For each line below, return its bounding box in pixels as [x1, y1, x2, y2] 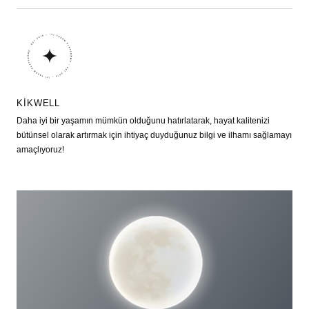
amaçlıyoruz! [17, 144, 64, 154]
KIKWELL [17, 98, 61, 109]
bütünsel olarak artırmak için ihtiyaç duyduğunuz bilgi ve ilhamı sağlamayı [17, 130, 292, 140]
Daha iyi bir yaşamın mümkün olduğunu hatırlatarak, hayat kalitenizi [17, 115, 270, 126]
